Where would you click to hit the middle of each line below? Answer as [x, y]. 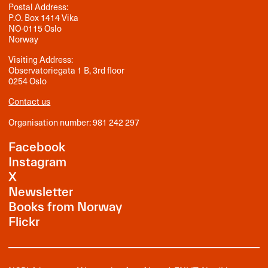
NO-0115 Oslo [35, 28]
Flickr [24, 223]
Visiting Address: [41, 60]
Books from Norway [66, 208]
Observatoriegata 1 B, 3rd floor [67, 70]
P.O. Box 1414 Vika [44, 18]
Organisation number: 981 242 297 [74, 122]
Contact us [30, 101]
